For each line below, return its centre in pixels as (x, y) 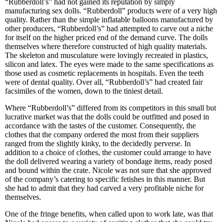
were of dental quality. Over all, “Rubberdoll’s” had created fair (104, 82)
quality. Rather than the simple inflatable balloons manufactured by (109, 20)
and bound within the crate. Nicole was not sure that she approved (108, 170)
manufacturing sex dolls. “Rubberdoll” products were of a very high (111, 11)
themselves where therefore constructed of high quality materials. (106, 46)
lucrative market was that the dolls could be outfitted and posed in (107, 117)
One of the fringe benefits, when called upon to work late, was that (109, 214)
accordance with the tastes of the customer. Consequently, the (100, 126)
